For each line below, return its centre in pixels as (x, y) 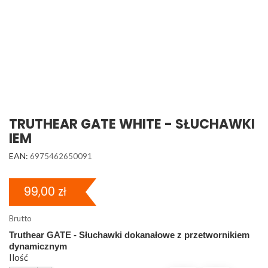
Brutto (20, 218)
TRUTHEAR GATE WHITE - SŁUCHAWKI (132, 124)
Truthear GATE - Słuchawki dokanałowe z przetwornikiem (129, 235)
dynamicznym (38, 246)
